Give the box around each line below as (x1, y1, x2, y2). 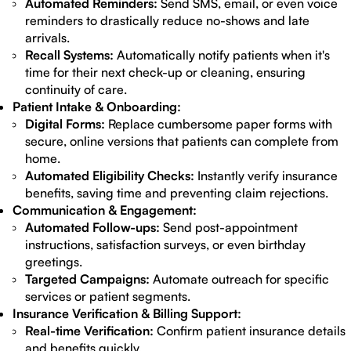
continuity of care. (25, 81, 127, 97)
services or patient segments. (25, 288, 190, 304)
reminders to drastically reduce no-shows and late (25, 13, 309, 28)
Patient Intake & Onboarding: (13, 99, 181, 114)
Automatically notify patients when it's (114, 47, 330, 63)
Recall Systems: (25, 47, 114, 63)
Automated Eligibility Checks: (25, 168, 194, 183)
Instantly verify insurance (194, 168, 338, 183)
